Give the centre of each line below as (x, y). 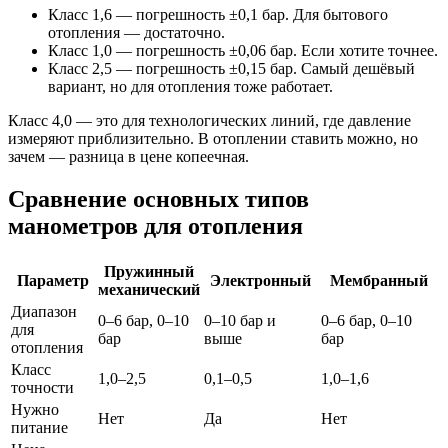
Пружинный (149, 271)
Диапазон (44, 311)
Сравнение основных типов (158, 199)
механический (149, 289)
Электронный (260, 280)
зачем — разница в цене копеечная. (128, 157)
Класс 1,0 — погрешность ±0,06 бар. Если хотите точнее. (243, 51)
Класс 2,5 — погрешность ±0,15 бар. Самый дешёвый (231, 69)
